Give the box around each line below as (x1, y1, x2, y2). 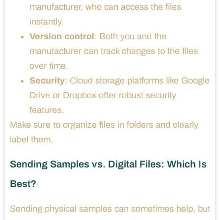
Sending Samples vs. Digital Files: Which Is (10, 158, 207, 169)
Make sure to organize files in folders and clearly (10, 119, 198, 130)
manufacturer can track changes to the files (29, 46, 198, 56)
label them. (10, 134, 53, 144)
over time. (29, 60, 68, 71)
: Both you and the (94, 31, 166, 41)
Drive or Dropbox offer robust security (29, 90, 176, 100)
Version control (29, 31, 94, 41)
